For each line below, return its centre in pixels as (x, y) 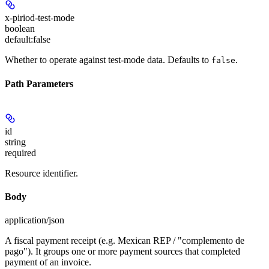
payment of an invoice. (48, 262)
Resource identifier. (41, 173)
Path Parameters (39, 83)
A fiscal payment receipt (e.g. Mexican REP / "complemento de (125, 241)
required (20, 153)
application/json (35, 220)
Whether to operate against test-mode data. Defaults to (108, 60)
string (15, 142)
